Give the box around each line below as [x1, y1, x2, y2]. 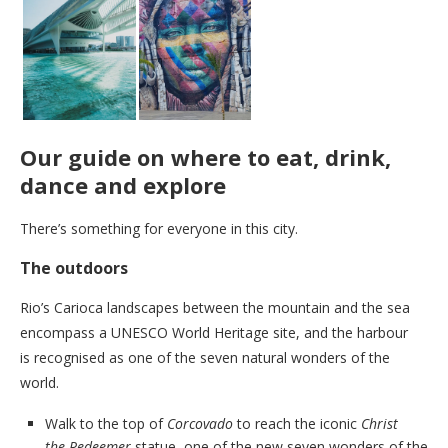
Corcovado [167, 414, 233, 434]
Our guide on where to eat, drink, [20, 142, 391, 173]
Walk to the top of [45, 414, 167, 434]
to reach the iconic [233, 414, 361, 434]
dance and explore [20, 170, 226, 201]
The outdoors [20, 257, 128, 280]
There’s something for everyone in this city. [20, 219, 298, 239]
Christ [361, 414, 398, 434]
